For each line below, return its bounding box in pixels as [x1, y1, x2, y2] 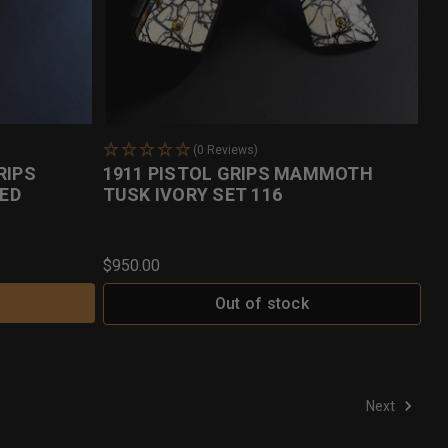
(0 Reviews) [192, 142, 258, 157]
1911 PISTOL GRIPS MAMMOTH [102, 162, 373, 184]
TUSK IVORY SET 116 [102, 183, 283, 205]
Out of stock [214, 293, 309, 313]
